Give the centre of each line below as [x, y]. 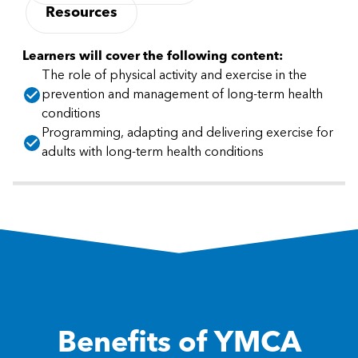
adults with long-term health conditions [153, 152]
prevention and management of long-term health [182, 95]
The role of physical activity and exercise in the [174, 76]
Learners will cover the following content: [153, 56]
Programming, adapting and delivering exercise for [187, 133]
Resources [82, 12]
